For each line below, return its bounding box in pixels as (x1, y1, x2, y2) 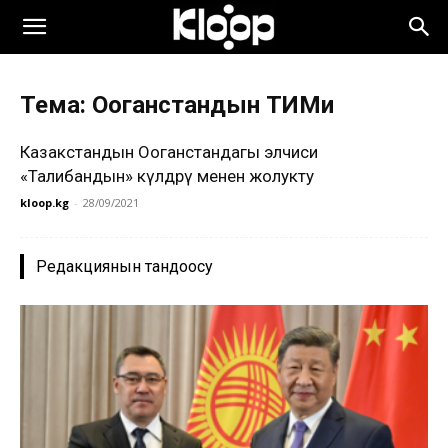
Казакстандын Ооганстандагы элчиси (20, 142, 318, 162)
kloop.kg (20, 195, 69, 210)
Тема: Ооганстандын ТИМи (20, 91, 334, 119)
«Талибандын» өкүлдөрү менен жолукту (20, 166, 314, 186)
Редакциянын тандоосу (36, 257, 213, 276)
